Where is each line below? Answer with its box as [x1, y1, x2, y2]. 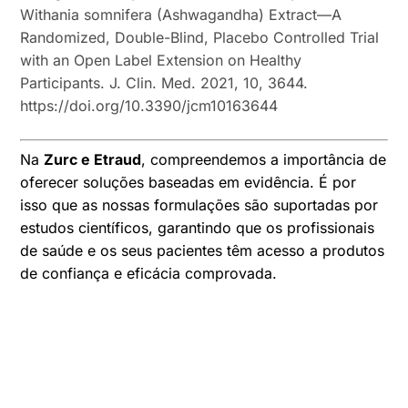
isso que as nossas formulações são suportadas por [20, 195, 379, 214]
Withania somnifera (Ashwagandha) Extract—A [20, 5, 342, 24]
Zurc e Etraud [44, 149, 142, 168]
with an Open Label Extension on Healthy [20, 50, 302, 69]
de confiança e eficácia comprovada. [20, 263, 278, 282]
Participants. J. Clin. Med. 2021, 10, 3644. [20, 73, 309, 92]
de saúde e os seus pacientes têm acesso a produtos [20, 240, 385, 260]
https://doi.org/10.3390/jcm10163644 [20, 96, 279, 115]
